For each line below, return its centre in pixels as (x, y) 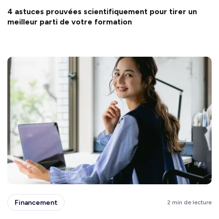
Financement (36, 202)
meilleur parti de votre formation (71, 22)
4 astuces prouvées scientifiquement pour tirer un (102, 11)
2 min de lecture (189, 203)
